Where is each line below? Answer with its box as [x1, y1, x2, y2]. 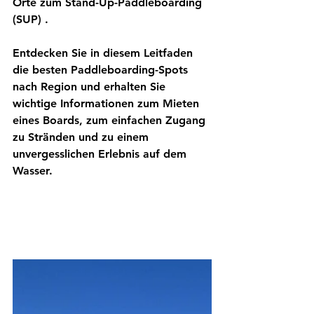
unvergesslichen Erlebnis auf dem [13, 147, 190, 161]
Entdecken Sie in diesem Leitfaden [13, 46, 196, 60]
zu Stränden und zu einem [13, 130, 152, 144]
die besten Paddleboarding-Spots [13, 63, 191, 76]
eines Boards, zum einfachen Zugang [13, 114, 209, 127]
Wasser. [13, 164, 53, 177]
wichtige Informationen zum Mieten [13, 97, 203, 110]
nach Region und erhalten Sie [13, 80, 169, 93]
